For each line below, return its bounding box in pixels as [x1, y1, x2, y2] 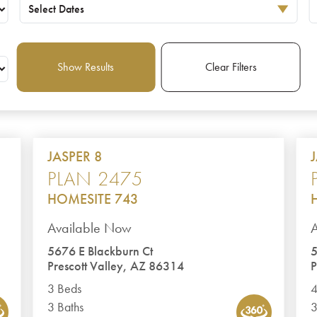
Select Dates [28, 1, 85, 16]
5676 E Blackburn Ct [47, 243, 154, 259]
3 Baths [47, 299, 84, 315]
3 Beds [47, 281, 82, 296]
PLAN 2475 [47, 166, 144, 191]
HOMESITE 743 [47, 190, 139, 208]
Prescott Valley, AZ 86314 [47, 258, 185, 274]
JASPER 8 [47, 147, 103, 166]
